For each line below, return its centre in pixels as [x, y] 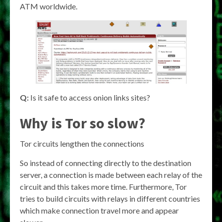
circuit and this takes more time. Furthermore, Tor [103, 187]
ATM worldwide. [49, 6]
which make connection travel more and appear [99, 211]
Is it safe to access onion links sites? [89, 98]
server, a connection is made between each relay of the [111, 175]
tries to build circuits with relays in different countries [110, 199]
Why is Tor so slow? [83, 123]
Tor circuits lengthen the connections [82, 144]
